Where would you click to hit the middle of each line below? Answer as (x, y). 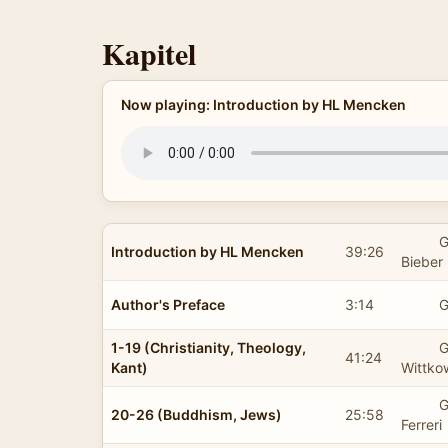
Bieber (422, 261)
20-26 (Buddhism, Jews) (196, 414)
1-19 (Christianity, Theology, (208, 347)
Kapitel (149, 53)
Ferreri (421, 424)
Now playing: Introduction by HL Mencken (263, 104)
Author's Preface (168, 304)
